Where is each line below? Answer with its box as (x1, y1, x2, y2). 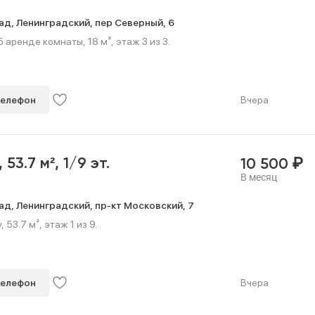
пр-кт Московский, (95, 199, 188, 211)
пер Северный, (95, 16, 168, 28)
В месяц (240, 172, 277, 183)
